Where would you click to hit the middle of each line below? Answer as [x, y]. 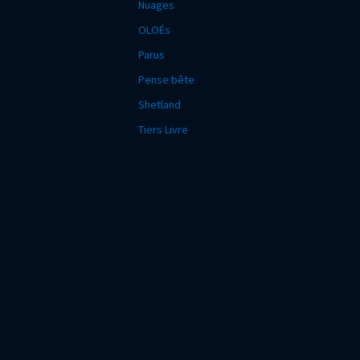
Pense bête [166, 79]
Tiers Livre [163, 129]
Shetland [160, 104]
